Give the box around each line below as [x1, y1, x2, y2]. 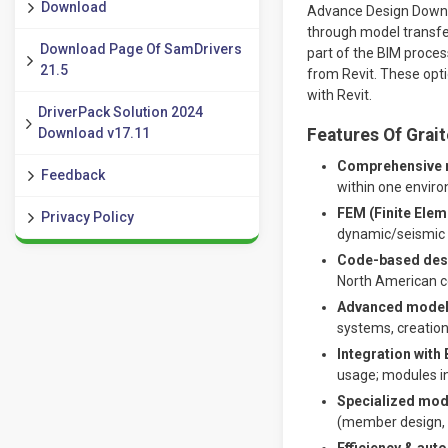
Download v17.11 [38, 125, 151, 141]
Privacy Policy [41, 209, 134, 225]
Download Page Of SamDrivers [39, 41, 242, 57]
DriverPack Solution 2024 [38, 104, 204, 120]
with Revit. [306, 87, 372, 103]
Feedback [41, 167, 105, 183]
